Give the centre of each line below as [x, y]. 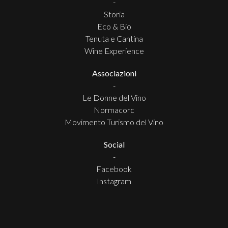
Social [114, 144]
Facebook [114, 168]
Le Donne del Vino [114, 97]
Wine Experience [114, 50]
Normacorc [114, 109]
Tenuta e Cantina [114, 38]
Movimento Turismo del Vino [114, 122]
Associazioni [114, 73]
